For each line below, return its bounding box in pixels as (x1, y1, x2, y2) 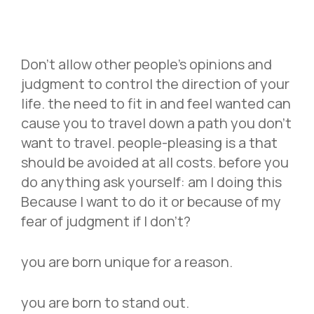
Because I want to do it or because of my (21, 191, 281, 211)
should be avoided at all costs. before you (21, 152, 289, 172)
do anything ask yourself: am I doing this (21, 172, 282, 191)
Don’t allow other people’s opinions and (21, 54, 272, 74)
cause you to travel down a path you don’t (21, 113, 292, 132)
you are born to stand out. (21, 292, 189, 312)
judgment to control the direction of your (21, 74, 289, 93)
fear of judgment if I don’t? (21, 211, 191, 231)
